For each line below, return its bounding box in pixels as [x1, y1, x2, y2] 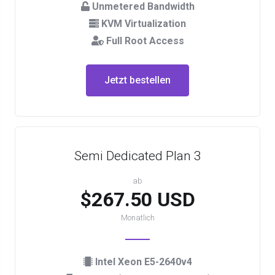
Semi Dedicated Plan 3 [74, 149, 201, 163]
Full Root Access [103, 35, 184, 47]
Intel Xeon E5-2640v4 [93, 256, 192, 268]
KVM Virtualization [99, 18, 186, 29]
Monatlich [120, 213, 155, 222]
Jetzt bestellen [104, 74, 171, 86]
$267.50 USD [80, 188, 195, 211]
